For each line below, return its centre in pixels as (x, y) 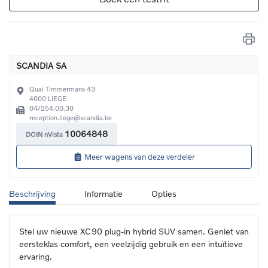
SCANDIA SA (41, 65)
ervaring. (36, 256)
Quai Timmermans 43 (62, 89)
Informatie (103, 193)
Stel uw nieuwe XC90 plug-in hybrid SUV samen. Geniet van (134, 231)
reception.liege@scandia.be (71, 118)
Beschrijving (32, 193)
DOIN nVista (44, 135)
